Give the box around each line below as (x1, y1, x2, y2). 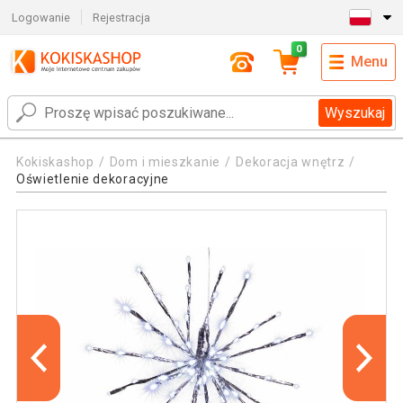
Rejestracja (93, 10, 151, 24)
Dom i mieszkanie (109, 155, 220, 170)
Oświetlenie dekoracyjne (15, 172, 170, 187)
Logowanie (11, 10, 70, 24)
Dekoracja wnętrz (236, 155, 345, 170)
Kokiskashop (15, 155, 94, 170)
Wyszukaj (325, 104, 386, 122)
